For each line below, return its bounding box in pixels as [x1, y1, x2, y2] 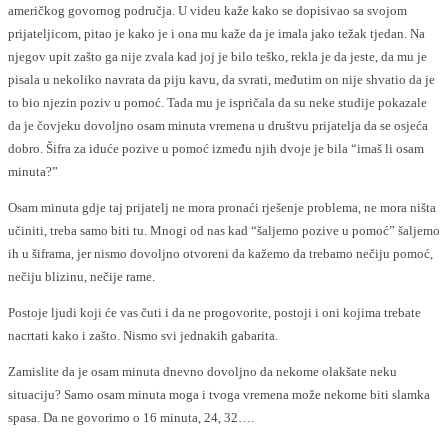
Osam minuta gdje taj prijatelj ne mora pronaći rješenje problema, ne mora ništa [8, 200, 436, 215]
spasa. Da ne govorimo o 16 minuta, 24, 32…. [8, 410, 254, 425]
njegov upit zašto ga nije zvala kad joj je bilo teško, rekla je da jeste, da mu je [8, 49, 427, 64]
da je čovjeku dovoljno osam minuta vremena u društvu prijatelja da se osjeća [8, 118, 428, 133]
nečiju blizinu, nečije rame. [8, 269, 155, 284]
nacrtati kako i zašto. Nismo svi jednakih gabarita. [8, 328, 278, 343]
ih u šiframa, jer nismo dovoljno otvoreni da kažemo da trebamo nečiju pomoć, [8, 246, 433, 261]
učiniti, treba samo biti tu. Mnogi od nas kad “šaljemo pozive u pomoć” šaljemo [8, 223, 440, 238]
